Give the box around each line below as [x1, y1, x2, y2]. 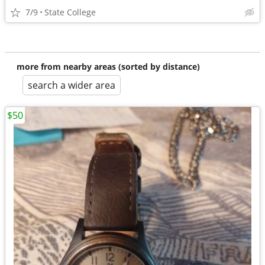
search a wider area [28, 79, 115, 92]
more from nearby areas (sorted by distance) [17, 61, 200, 72]
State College [44, 7, 96, 18]
